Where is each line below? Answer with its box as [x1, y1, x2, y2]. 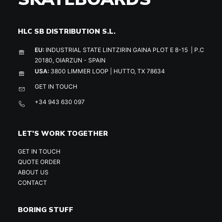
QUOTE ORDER [18, 158, 60, 166]
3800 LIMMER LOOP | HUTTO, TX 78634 [49, 67, 165, 75]
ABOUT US [18, 168, 49, 176]
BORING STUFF [18, 205, 73, 214]
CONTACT [18, 179, 47, 186]
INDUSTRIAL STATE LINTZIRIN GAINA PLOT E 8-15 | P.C [44, 46, 204, 54]
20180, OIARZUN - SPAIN [35, 56, 106, 64]
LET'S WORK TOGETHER [18, 129, 108, 138]
